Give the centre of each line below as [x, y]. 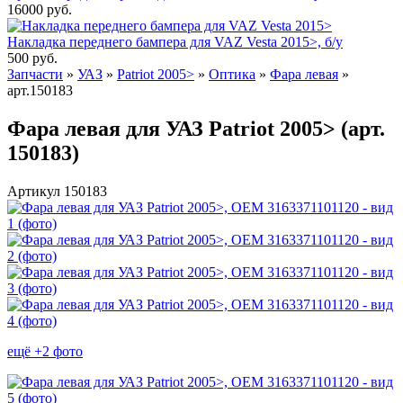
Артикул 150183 [57, 191]
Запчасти [35, 74]
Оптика [232, 74]
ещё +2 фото [45, 351]
